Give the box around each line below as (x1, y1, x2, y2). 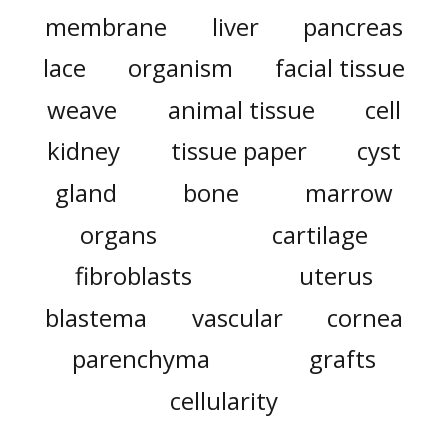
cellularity (170, 383, 278, 417)
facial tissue (274, 51, 405, 85)
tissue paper (170, 134, 307, 168)
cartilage (272, 217, 369, 251)
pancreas (303, 9, 404, 43)
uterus (298, 259, 373, 293)
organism (128, 51, 233, 85)
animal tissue (167, 92, 315, 126)
